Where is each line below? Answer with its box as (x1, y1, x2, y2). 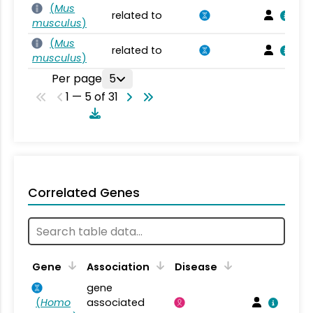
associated (87, 296, 145, 310)
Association (87, 260, 150, 275)
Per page (51, 71, 102, 87)
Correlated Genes (28, 184, 140, 201)
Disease (175, 260, 217, 275)
